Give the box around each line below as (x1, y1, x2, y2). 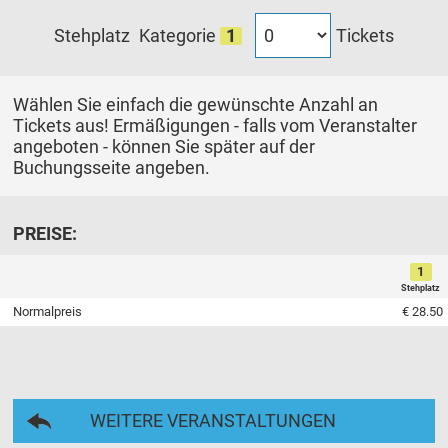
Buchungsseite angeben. (13, 157, 211, 179)
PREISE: (13, 222, 78, 244)
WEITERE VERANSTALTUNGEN (90, 409, 337, 431)
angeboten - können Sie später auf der (13, 136, 316, 158)
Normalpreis (13, 303, 83, 319)
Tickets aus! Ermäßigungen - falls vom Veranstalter (13, 115, 418, 137)
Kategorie (138, 25, 216, 47)
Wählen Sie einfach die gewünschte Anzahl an (13, 94, 379, 116)
